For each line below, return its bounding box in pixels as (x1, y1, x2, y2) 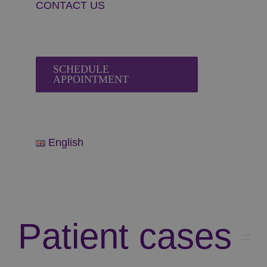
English (48, 136, 84, 148)
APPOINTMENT (53, 73, 129, 85)
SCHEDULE (53, 63, 109, 75)
